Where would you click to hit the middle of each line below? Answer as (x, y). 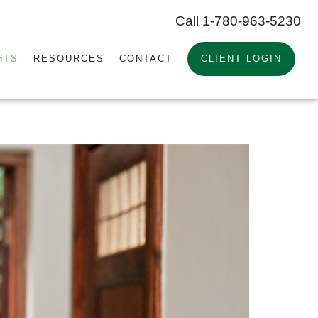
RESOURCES (69, 58)
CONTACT (146, 58)
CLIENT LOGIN (241, 58)
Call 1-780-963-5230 (238, 21)
